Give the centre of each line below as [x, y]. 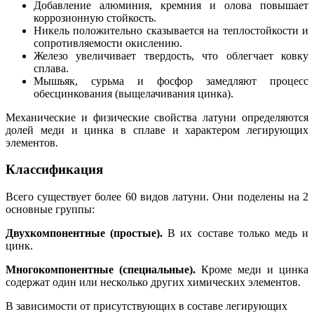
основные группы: [50, 209]
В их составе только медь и [236, 233]
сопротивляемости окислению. [108, 43]
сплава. [51, 68]
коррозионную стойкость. [95, 18]
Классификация [54, 170]
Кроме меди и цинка [252, 269]
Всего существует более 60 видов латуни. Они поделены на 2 [157, 197]
